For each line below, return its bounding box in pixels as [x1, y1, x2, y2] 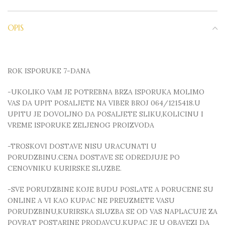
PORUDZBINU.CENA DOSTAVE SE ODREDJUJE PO [8, 153, 180, 162]
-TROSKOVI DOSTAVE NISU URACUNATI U [8, 142, 157, 151]
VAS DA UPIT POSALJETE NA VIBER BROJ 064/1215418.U [8, 98, 200, 107]
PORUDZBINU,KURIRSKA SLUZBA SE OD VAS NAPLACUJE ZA [8, 207, 217, 216]
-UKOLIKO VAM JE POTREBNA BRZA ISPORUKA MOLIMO [8, 87, 204, 96]
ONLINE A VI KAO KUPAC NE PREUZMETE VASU [8, 196, 175, 205]
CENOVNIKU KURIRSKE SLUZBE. [8, 164, 122, 173]
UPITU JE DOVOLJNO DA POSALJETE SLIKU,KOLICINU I [8, 109, 203, 119]
